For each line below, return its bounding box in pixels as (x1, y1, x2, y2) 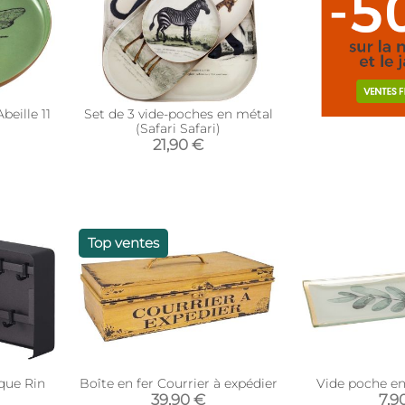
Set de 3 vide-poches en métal (83, 106, 273, 122)
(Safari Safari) (136, 120, 221, 137)
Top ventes (87, 234, 159, 251)
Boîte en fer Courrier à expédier (79, 375, 278, 391)
